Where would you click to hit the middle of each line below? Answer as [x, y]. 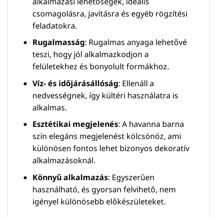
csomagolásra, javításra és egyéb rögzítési [110, 13]
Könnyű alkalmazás [70, 177]
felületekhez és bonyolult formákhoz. [101, 67]
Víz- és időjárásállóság [75, 83]
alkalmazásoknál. [64, 161]
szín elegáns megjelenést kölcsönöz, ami [107, 136]
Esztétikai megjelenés [75, 124]
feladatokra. [54, 25]
